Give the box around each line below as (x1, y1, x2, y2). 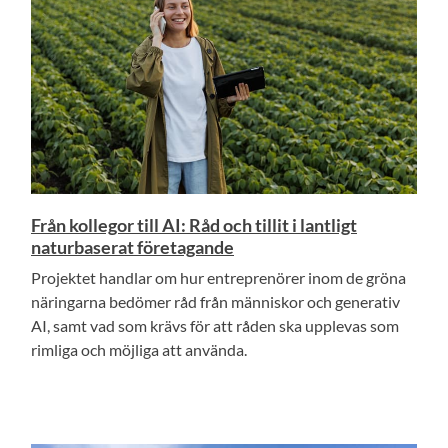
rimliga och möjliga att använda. (31, 340, 247, 360)
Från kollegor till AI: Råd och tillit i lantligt (31, 214, 357, 237)
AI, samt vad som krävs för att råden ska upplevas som (31, 316, 399, 336)
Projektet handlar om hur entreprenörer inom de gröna (31, 268, 406, 288)
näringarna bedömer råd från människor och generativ (31, 292, 400, 312)
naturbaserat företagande (31, 236, 234, 259)
